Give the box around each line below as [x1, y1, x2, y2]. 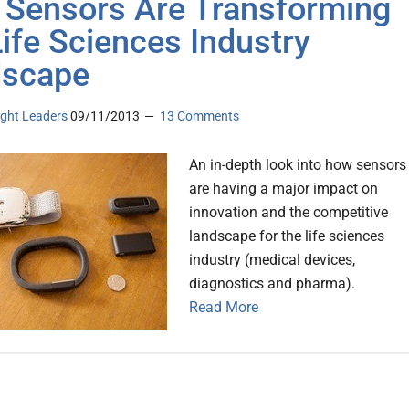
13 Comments [160, 109, 239, 124]
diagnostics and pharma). [189, 275, 355, 293]
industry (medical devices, [189, 251, 355, 269]
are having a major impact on [189, 180, 378, 198]
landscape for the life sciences [189, 227, 384, 246]
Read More [189, 299, 258, 317]
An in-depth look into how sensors [189, 156, 406, 174]
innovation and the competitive [189, 204, 388, 222]
